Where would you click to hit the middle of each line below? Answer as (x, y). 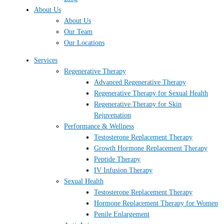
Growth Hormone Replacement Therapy (151, 148)
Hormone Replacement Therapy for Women (156, 203)
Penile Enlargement (122, 214)
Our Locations (84, 42)
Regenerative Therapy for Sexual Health (151, 93)
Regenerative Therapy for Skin (138, 104)
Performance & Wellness (99, 126)
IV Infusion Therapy (123, 170)
